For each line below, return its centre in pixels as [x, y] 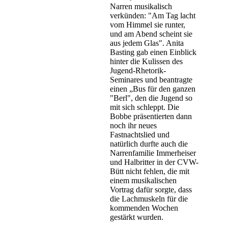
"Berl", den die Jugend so [151, 98]
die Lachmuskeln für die [149, 199]
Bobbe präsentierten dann [151, 117]
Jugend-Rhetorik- [138, 71]
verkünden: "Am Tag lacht [153, 16]
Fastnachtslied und [140, 135]
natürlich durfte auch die [149, 144]
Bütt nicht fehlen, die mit [150, 172]
